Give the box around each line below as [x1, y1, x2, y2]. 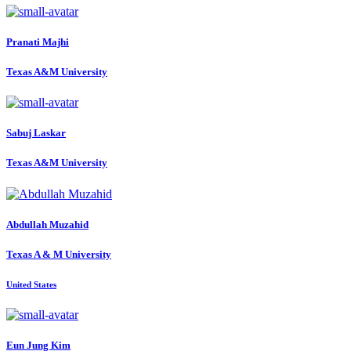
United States [6, 280, 56, 290]
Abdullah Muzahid [6, 218, 89, 230]
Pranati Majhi [6, 35, 69, 48]
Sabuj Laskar [6, 127, 66, 139]
